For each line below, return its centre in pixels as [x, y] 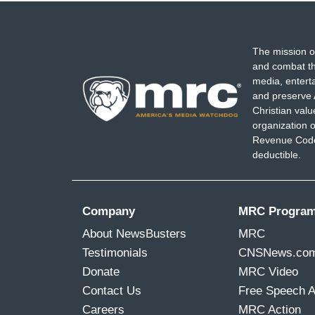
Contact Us [112, 291]
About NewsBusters [134, 234]
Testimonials [115, 253]
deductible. [276, 155]
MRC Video [268, 272]
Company [109, 212]
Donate [101, 272]
